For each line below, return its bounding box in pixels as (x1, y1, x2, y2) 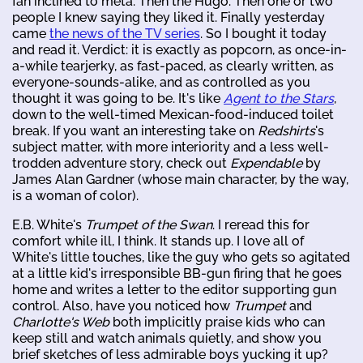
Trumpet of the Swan (85, 216, 212, 233)
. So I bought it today (200, 25, 327, 41)
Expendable (230, 155, 302, 171)
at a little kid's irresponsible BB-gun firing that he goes (12, 265, 342, 281)
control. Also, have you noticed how (12, 297, 233, 314)
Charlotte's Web (12, 314, 109, 330)
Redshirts (258, 122, 315, 139)
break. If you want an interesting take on (12, 122, 258, 139)
